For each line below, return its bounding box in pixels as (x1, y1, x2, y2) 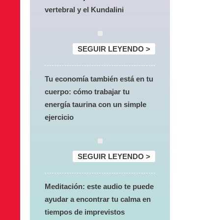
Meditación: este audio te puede (45, 182, 154, 191)
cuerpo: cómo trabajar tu (45, 87, 130, 96)
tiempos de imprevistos (45, 208, 125, 216)
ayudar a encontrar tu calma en (45, 195, 151, 203)
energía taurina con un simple (45, 100, 146, 109)
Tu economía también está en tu (45, 75, 153, 83)
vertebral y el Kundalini (45, 5, 124, 14)
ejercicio (45, 113, 74, 121)
